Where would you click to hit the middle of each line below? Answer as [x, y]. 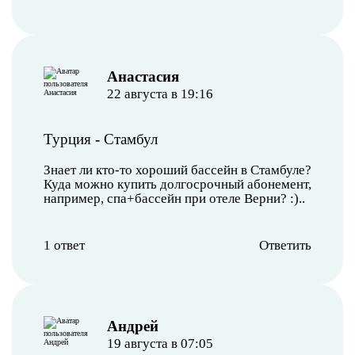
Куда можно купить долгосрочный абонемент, [177, 184]
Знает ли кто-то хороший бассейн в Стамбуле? [177, 170]
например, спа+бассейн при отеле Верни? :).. [174, 198]
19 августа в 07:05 [160, 343]
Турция [67, 139]
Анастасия [143, 76]
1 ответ [64, 245]
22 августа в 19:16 [160, 94]
